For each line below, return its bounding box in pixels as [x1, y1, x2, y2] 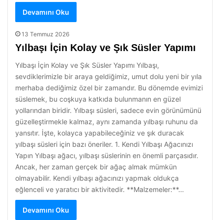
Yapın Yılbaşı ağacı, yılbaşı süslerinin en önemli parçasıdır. [15, 151, 198, 160]
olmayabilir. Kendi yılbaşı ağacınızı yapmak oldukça [15, 174, 179, 182]
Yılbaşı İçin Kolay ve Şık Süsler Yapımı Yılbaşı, [15, 61, 159, 69]
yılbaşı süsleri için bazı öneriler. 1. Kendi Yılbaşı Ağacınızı [15, 140, 193, 148]
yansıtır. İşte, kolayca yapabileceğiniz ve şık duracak [15, 129, 184, 137]
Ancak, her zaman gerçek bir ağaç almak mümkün [15, 163, 177, 171]
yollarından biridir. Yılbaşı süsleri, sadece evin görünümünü [15, 106, 201, 114]
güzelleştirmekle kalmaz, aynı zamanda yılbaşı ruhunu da [15, 117, 198, 126]
